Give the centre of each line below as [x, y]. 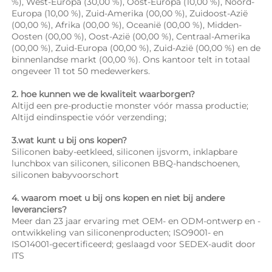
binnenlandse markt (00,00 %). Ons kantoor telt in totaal [131, 59]
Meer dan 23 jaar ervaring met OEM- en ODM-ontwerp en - [136, 221]
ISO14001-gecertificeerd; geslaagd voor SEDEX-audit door [134, 244]
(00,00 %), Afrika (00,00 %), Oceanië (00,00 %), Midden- [127, 25]
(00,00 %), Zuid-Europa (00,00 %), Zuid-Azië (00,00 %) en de [136, 48]
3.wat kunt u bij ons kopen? [70, 140]
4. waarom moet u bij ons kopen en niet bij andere [118, 198]
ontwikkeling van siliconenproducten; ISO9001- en [117, 232]
